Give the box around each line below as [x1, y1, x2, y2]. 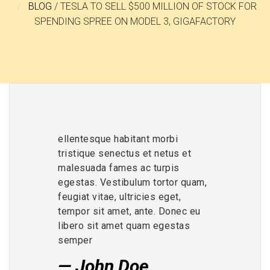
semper [58, 234, 92, 246]
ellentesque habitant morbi [58, 133, 178, 145]
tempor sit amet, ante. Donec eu [58, 206, 201, 217]
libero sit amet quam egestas [58, 220, 190, 231]
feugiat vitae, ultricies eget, [58, 191, 181, 202]
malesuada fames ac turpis [58, 162, 180, 174]
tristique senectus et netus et [58, 148, 191, 159]
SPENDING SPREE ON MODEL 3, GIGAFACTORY [34, 16, 236, 27]
